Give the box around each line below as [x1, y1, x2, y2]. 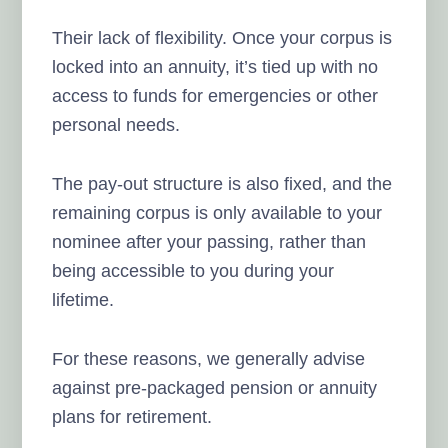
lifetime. [52, 289, 115, 310]
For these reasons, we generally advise [52, 348, 366, 369]
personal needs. [52, 114, 181, 135]
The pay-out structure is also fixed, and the [52, 173, 393, 194]
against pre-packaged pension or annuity [52, 377, 378, 398]
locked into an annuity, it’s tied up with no [52, 56, 379, 77]
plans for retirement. [52, 406, 213, 427]
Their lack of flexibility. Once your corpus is [52, 27, 393, 48]
